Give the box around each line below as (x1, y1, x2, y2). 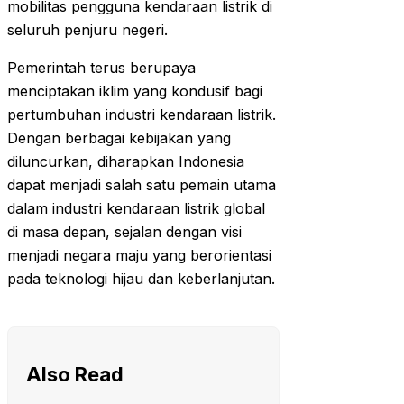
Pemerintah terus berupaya (7, 59, 196, 78)
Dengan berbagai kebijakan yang (7, 129, 231, 148)
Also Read (26, 363, 124, 387)
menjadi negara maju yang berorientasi (7, 246, 271, 265)
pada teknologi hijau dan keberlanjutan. (7, 270, 275, 289)
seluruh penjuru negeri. (7, 21, 168, 40)
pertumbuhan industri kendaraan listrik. (7, 106, 276, 124)
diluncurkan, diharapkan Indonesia (7, 152, 244, 171)
